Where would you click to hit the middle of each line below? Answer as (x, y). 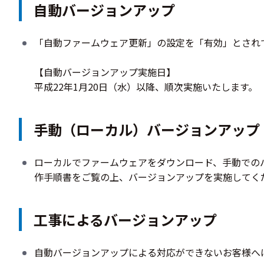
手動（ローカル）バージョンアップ (147, 129)
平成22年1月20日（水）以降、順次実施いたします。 (146, 87)
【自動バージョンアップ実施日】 (105, 72)
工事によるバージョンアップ (125, 220)
